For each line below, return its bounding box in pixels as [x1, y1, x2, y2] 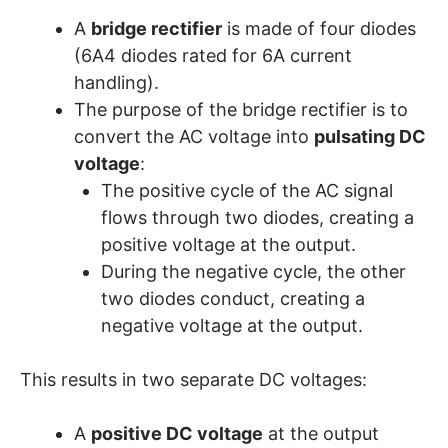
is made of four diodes [222, 18, 416, 40]
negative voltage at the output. [101, 315, 363, 337]
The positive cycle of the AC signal [101, 180, 393, 202]
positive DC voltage [91, 423, 263, 445]
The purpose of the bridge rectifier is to [74, 99, 408, 121]
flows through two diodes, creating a [101, 207, 414, 229]
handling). [74, 72, 159, 94]
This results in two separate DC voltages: [20, 369, 367, 391]
